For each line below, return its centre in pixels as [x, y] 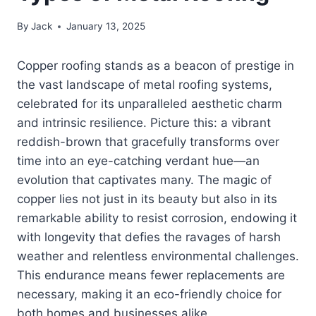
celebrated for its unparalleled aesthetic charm [150, 104]
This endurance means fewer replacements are [151, 275]
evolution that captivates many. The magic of [144, 180]
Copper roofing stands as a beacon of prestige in [156, 66]
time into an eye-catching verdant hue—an [138, 161]
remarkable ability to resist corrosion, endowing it [157, 218]
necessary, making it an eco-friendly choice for [149, 294]
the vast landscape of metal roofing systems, [145, 85]
